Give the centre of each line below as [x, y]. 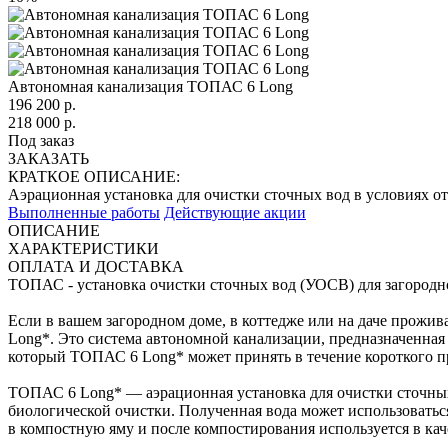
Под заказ [41, 140]
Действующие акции [235, 212]
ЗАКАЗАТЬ [48, 158]
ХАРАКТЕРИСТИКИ [83, 248]
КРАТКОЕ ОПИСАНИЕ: [94, 176]
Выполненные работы [84, 212]
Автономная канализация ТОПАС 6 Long [150, 86]
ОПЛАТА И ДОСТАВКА [96, 266]
